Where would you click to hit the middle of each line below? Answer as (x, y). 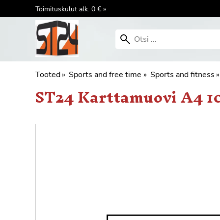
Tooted (48, 75)
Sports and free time (105, 75)
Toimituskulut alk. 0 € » (71, 9)
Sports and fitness (182, 75)
